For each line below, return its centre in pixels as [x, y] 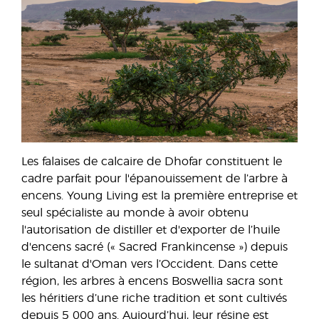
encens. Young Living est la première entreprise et [159, 195]
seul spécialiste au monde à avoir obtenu [135, 213]
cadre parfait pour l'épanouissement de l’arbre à [155, 178]
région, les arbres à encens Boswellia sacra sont [152, 281]
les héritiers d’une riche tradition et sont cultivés [154, 298]
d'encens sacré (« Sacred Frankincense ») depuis [155, 247]
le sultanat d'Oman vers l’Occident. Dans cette [150, 264]
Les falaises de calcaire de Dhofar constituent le [152, 161]
